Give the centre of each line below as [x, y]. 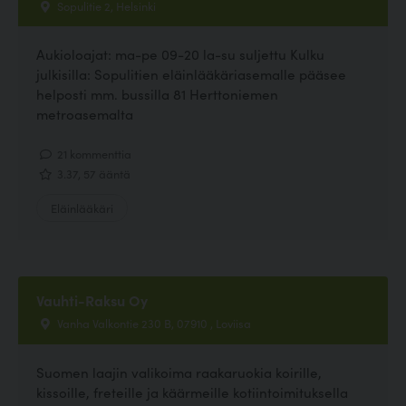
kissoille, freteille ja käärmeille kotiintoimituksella [192, 391]
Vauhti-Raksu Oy [92, 300]
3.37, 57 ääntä [92, 174]
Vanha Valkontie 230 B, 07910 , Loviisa [153, 323]
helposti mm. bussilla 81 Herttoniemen [157, 93]
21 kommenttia [93, 153]
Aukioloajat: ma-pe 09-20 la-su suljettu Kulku [180, 53]
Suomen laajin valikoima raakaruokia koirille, [179, 372]
